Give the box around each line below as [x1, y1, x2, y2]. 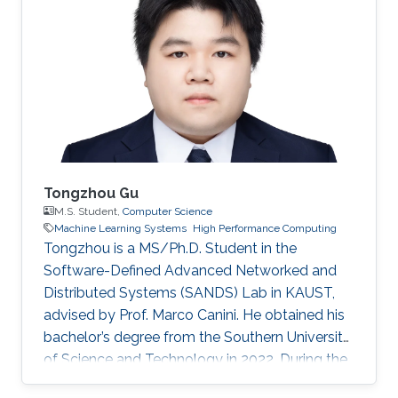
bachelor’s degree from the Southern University [44, 328, 351, 346]
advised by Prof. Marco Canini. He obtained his [44, 306, 345, 323]
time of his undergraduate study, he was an [44, 372, 324, 390]
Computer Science [123, 204, 212, 218]
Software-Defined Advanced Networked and [44, 261, 337, 279]
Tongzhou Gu [44, 184, 139, 202]
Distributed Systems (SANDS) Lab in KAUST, [44, 283, 335, 301]
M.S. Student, [54, 204, 123, 218]
